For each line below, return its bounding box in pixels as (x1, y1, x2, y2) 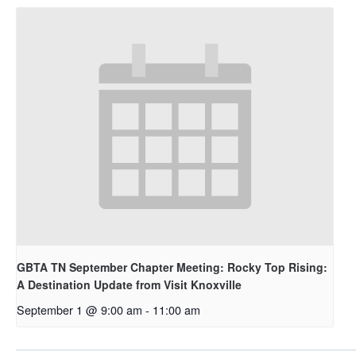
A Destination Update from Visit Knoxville (17, 276, 242, 292)
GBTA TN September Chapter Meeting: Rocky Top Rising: (17, 258, 327, 275)
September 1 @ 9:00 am (17, 300, 142, 318)
